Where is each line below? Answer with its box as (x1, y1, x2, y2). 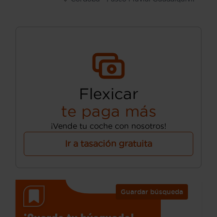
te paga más (61, 102, 156, 120)
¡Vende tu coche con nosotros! (51, 121, 166, 130)
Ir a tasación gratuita (65, 139, 152, 148)
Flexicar (78, 85, 139, 102)
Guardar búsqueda (120, 187, 183, 196)
